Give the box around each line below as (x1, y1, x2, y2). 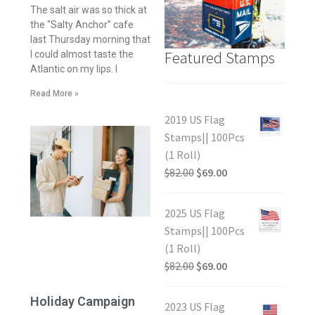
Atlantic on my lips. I (30, 63, 117, 75)
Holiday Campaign (30, 293, 135, 309)
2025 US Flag (165, 206, 225, 221)
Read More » (30, 89, 79, 99)
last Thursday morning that (30, 34, 150, 46)
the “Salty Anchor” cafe (30, 19, 134, 31)
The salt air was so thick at (30, 4, 147, 16)
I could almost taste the (30, 49, 134, 60)
